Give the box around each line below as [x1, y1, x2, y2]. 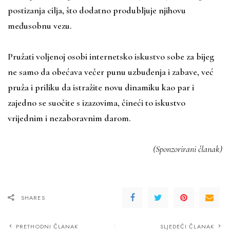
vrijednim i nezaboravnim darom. [8, 112, 131, 124]
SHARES [21, 193, 45, 202]
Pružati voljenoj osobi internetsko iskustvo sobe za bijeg [8, 50, 214, 62]
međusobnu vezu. [8, 20, 72, 31]
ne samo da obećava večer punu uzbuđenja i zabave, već [8, 66, 214, 78]
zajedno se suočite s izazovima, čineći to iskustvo [8, 97, 185, 108]
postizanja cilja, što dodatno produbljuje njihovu [8, 4, 186, 16]
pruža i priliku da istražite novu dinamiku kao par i [8, 81, 194, 93]
